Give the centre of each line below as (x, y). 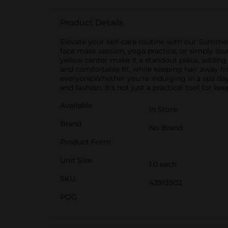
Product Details (92, 23)
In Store (163, 109)
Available (76, 105)
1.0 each (163, 164)
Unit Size (76, 160)
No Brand (166, 128)
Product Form (85, 142)
